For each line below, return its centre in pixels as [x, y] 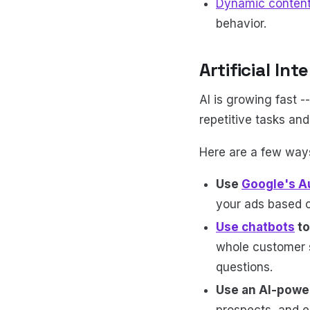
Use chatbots [255, 227]
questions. [246, 267]
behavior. [245, 23]
